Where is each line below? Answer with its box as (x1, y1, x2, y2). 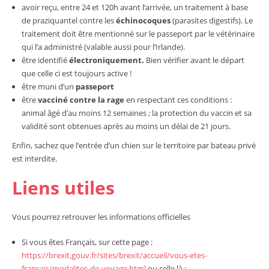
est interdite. (12, 153, 57, 164)
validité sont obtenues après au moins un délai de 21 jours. (21, 121, 231, 131)
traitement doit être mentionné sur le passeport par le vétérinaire (21, 28, 255, 39)
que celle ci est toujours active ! (21, 68, 131, 79)
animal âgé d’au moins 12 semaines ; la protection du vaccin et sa (21, 107, 252, 118)
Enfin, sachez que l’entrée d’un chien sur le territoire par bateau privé (12, 140, 256, 151)
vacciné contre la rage (37, 94, 124, 105)
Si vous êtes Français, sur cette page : (21, 237, 153, 247)
